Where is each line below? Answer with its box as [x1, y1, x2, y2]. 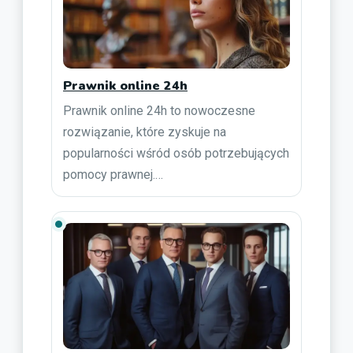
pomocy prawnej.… [63, 166, 163, 182]
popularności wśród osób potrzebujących [63, 145, 289, 161]
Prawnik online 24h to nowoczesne [63, 102, 255, 118]
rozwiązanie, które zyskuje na [63, 124, 226, 139]
